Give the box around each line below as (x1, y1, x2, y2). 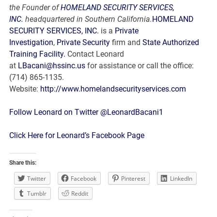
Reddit (71, 189, 89, 198)
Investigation (9, 38, 54, 47)
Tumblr (27, 189, 47, 198)
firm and (110, 38, 143, 47)
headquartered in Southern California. (23, 15, 153, 24)
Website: (9, 84, 41, 94)
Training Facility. (9, 49, 68, 59)
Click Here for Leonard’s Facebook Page (9, 131, 145, 140)
